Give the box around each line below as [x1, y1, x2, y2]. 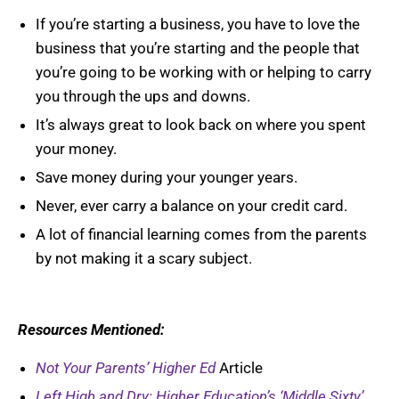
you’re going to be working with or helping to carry [36, 63, 371, 82]
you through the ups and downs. [36, 87, 250, 106]
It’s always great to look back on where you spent [36, 116, 366, 134]
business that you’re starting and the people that [36, 39, 360, 58]
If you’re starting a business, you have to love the [36, 15, 360, 34]
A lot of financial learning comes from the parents [36, 225, 367, 244]
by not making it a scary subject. [36, 249, 252, 268]
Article [216, 359, 263, 378]
